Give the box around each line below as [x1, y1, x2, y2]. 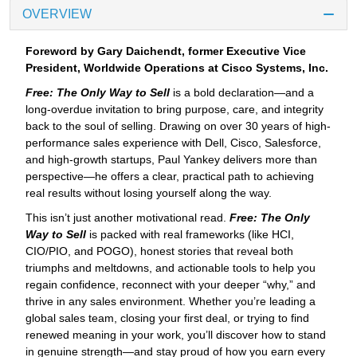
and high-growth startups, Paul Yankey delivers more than [25, 153, 317, 167]
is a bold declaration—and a [173, 86, 314, 100]
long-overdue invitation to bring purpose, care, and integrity [25, 103, 324, 116]
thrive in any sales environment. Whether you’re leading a [25, 295, 316, 308]
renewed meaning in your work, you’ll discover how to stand [25, 328, 326, 342]
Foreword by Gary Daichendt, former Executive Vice [25, 45, 306, 58]
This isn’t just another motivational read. [25, 211, 229, 225]
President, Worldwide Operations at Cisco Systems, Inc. [25, 61, 328, 75]
